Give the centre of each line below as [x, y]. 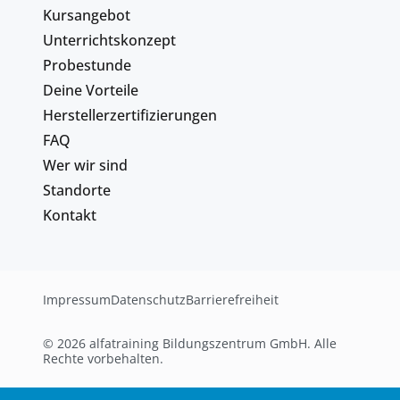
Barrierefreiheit [232, 299]
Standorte [77, 190]
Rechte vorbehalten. [103, 358]
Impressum [77, 299]
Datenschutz [148, 299]
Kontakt [70, 215]
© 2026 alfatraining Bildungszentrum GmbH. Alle [190, 343]
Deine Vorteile [91, 90]
